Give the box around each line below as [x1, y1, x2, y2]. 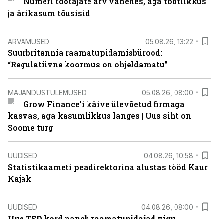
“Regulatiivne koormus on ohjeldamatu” [8, 59, 168, 69]
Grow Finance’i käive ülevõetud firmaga [23, 99, 185, 109]
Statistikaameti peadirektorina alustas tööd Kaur [8, 162, 208, 172]
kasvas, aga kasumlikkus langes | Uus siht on [8, 110, 191, 121]
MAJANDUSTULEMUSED [8, 88, 87, 97]
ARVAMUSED [8, 37, 49, 45]
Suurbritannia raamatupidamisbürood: [8, 47, 162, 58]
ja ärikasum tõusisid [8, 8, 90, 18]
